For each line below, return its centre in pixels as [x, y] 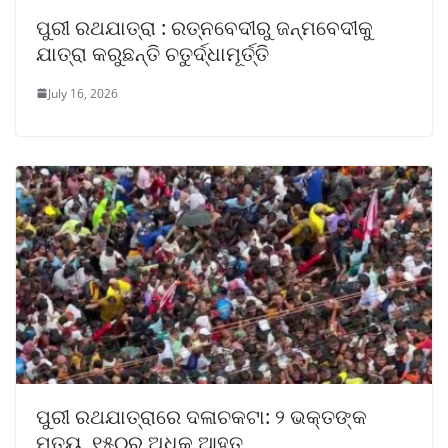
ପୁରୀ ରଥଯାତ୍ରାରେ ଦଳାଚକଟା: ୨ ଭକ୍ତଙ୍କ [201, 417]
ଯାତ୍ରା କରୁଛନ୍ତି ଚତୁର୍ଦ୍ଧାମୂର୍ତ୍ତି [152, 53]
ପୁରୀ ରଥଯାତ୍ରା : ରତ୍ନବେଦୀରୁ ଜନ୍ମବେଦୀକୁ [204, 27]
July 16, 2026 [83, 93]
